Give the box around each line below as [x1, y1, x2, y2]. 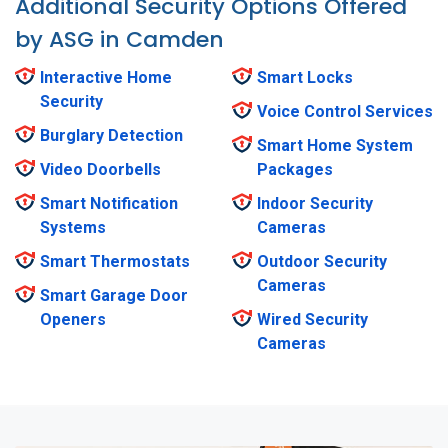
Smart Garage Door [40, 286, 188, 306]
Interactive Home [40, 68, 172, 88]
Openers [40, 310, 106, 330]
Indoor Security [257, 194, 373, 214]
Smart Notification [40, 194, 178, 214]
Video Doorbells [40, 160, 161, 180]
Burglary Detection [40, 126, 183, 146]
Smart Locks [257, 68, 353, 88]
